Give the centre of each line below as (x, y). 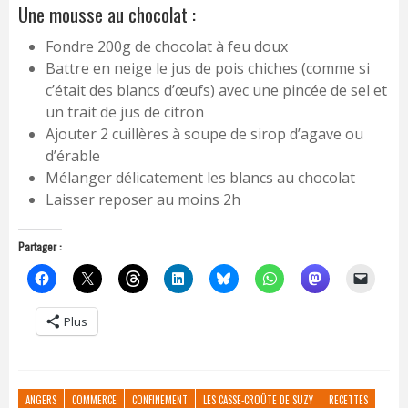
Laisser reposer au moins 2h (143, 200)
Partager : (40, 247)
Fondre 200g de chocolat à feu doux (167, 47)
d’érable (73, 156)
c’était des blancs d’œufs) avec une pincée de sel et (216, 91)
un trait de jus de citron (125, 112)
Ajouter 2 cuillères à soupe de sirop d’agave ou (204, 134)
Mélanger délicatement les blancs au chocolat (200, 178)
